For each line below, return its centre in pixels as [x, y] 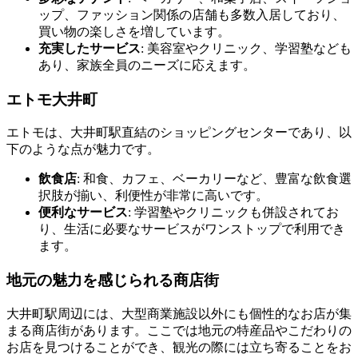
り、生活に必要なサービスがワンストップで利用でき [192, 229]
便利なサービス [83, 213]
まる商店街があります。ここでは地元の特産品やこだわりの [179, 330]
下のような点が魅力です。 [83, 149]
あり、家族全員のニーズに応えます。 [147, 65]
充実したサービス [89, 48]
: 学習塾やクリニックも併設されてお [233, 213]
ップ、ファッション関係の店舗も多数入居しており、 [192, 14]
